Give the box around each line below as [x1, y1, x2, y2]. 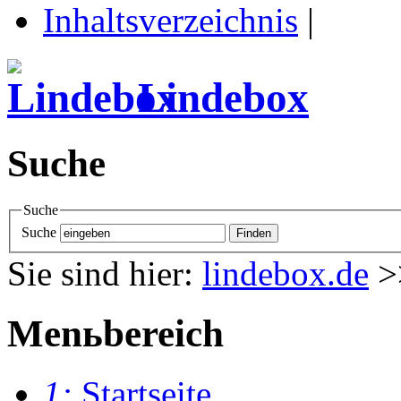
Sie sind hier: [7, 254, 193, 293]
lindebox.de [202, 254, 369, 293]
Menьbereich [7, 311, 224, 354]
